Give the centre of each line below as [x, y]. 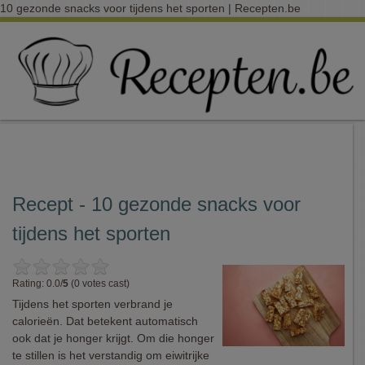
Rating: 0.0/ [37, 284]
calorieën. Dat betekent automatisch [105, 321]
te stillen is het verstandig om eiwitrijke [111, 355]
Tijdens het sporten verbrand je [92, 304]
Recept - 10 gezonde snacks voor [156, 204]
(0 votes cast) [99, 284]
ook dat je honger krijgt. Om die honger [113, 338]
